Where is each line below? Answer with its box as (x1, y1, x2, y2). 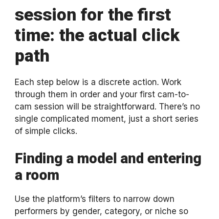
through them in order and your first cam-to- (15, 89, 189, 99)
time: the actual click (15, 25, 179, 45)
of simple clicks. (15, 126, 77, 136)
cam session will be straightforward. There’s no (15, 102, 200, 111)
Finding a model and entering (15, 150, 201, 167)
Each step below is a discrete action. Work (15, 77, 181, 87)
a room (15, 166, 59, 183)
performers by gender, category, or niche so (15, 206, 188, 216)
